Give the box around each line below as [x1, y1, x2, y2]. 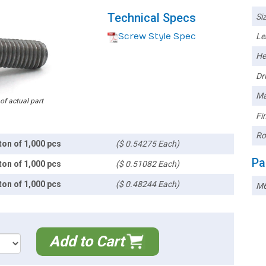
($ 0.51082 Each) [116, 159, 180, 169]
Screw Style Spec [118, 31, 196, 42]
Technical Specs [107, 11, 196, 25]
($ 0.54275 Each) [116, 138, 180, 148]
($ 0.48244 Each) [116, 179, 180, 189]
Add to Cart [49, 232, 125, 250]
